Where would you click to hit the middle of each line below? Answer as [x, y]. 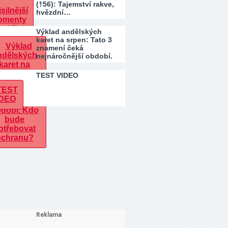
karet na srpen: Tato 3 [74, 40]
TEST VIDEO [57, 75]
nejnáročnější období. [74, 56]
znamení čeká [60, 48]
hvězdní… [53, 12]
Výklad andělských [69, 32]
